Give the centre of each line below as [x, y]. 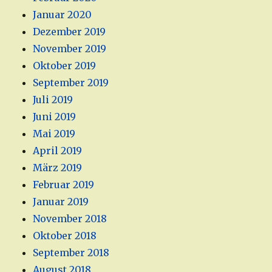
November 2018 [70, 219]
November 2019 [70, 49]
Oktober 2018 [65, 236]
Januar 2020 [63, 15]
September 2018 [71, 253]
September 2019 [71, 83]
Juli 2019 [53, 100]
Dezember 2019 [70, 32]
